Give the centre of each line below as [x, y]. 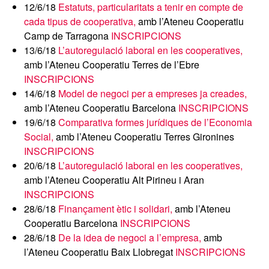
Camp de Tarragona [68, 36]
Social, [39, 137]
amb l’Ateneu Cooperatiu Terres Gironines [144, 137]
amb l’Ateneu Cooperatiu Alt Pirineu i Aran [114, 180]
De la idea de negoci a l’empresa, [130, 237]
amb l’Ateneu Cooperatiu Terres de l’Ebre [112, 65]
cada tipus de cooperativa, [80, 21]
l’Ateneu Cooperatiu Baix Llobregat [100, 252]
